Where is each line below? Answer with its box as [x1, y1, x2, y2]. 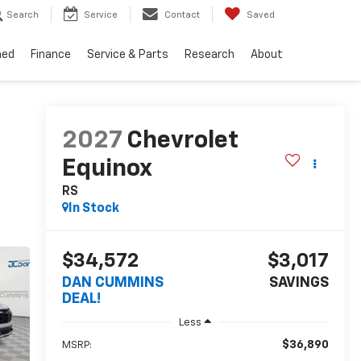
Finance [31, 49, 71, 61]
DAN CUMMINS [61, 276, 164, 291]
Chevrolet [126, 129, 239, 154]
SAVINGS [269, 276, 329, 291]
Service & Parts [87, 49, 168, 61]
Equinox [61, 157, 151, 182]
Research [185, 49, 234, 61]
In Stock [68, 202, 119, 216]
